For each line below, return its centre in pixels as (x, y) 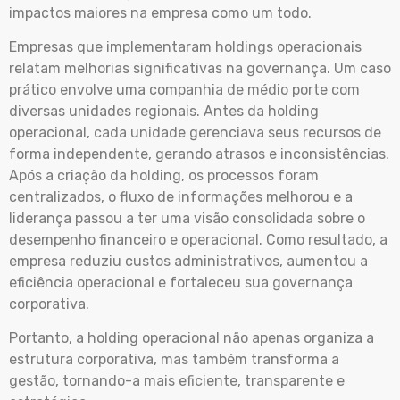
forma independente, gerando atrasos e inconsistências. (199, 154)
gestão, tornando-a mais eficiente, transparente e (177, 381)
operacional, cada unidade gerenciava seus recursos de (195, 133)
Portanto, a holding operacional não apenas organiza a (192, 338)
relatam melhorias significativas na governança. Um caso (200, 68)
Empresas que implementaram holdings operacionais (185, 47)
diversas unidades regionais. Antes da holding (164, 111)
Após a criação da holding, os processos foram (164, 175)
